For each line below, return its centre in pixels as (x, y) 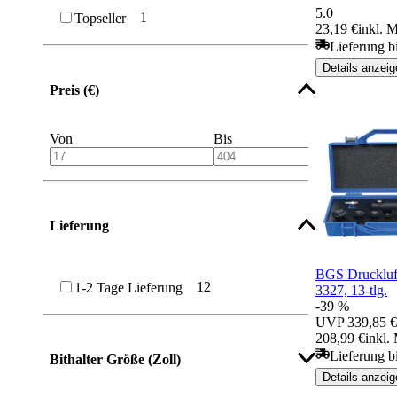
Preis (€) (74, 90)
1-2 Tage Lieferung (128, 287)
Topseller (100, 18)
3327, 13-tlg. (351, 290)
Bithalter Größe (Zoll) (115, 359)
